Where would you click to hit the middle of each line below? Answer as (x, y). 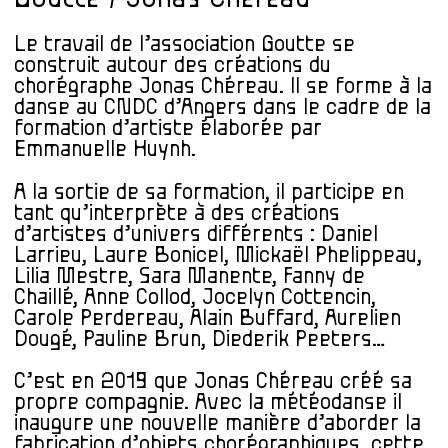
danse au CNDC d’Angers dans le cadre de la (222, 108)
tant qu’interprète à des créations (177, 213)
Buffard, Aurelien (320, 318)
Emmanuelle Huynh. (105, 150)
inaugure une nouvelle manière (160, 424)
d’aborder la (364, 424)
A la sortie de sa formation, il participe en (209, 192)
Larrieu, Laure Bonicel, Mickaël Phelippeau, (218, 255)
